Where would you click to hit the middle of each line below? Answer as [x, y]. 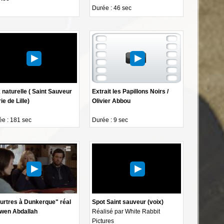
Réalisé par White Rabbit [126, 211]
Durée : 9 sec [110, 120]
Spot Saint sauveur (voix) [128, 202]
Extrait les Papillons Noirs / [130, 91]
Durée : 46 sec [112, 8]
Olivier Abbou [111, 101]
